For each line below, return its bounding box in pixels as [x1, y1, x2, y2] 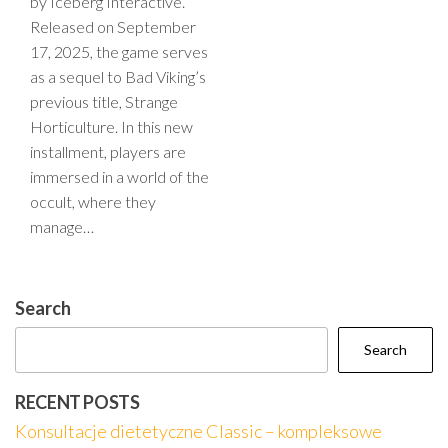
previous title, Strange [30, 92, 178, 111]
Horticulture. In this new [30, 117, 193, 136]
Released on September [30, 17, 196, 36]
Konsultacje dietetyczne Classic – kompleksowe [15, 420, 382, 442]
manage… [30, 217, 94, 236]
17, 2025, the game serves [30, 42, 208, 61]
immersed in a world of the [30, 167, 209, 186]
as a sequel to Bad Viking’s [30, 67, 206, 86]
